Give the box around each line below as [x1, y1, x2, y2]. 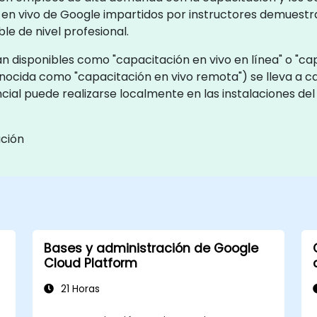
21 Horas [57, 282, 100, 296]
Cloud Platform [43, 254, 137, 272]
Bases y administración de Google [43, 239, 258, 257]
